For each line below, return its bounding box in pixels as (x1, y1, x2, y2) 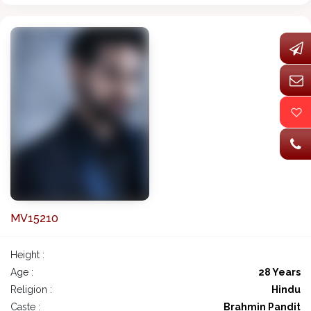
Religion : (10, 284, 52, 296)
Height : (10, 249, 44, 261)
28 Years (258, 267, 301, 278)
